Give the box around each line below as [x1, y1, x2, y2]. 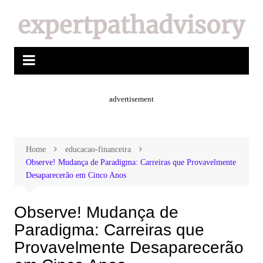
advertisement [109, 95, 154, 103]
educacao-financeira [65, 145, 131, 154]
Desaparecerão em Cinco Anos [25, 171, 126, 180]
